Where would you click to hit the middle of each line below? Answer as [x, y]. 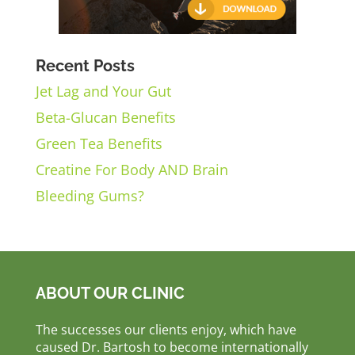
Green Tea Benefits [99, 144]
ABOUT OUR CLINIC [110, 294]
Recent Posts [85, 66]
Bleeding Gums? [90, 196]
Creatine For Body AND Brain [132, 170]
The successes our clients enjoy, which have [166, 330]
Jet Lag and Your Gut [103, 92]
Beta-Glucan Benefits [105, 118]
